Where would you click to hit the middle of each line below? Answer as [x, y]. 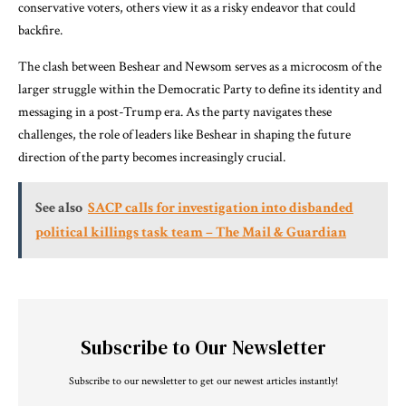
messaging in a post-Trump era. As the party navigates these [175, 111]
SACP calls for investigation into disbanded [221, 208]
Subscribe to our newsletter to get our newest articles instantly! [203, 381]
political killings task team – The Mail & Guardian [191, 232]
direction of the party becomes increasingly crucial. [152, 157]
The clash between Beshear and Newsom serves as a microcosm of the [200, 66]
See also [59, 208]
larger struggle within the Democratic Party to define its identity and [200, 89]
